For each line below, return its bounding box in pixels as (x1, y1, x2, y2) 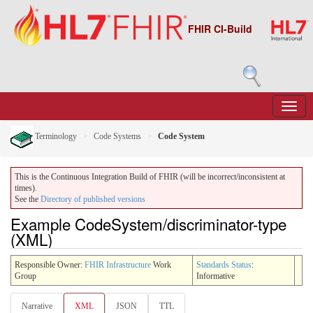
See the (15, 194, 41, 204)
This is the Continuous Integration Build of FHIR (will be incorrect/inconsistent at (15, 172, 285, 182)
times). (15, 183, 37, 193)
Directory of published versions (41, 194, 145, 204)
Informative (196, 270, 235, 281)
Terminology (33, 131, 77, 141)
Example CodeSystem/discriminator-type (10, 212, 286, 235)
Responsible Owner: (15, 259, 85, 270)
